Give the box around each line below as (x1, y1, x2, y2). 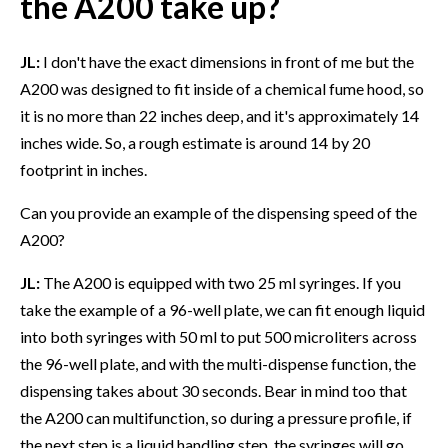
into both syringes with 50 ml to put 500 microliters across (20, 326, 417, 346)
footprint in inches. (20, 159, 147, 179)
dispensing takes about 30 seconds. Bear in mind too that (20, 380, 407, 400)
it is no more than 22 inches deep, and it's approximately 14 (20, 105, 419, 125)
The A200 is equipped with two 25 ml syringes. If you (40, 272, 401, 292)
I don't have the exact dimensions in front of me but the (40, 51, 414, 71)
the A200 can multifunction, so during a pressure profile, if (20, 407, 412, 427)
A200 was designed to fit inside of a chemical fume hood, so (20, 78, 424, 98)
